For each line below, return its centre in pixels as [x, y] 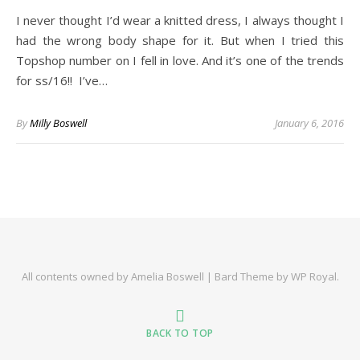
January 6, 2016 [309, 123]
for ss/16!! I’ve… [62, 80]
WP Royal [313, 276]
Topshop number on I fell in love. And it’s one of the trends [180, 60]
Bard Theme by [252, 276]
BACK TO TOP [180, 333]
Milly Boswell [58, 123]
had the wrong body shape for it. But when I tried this [180, 40]
